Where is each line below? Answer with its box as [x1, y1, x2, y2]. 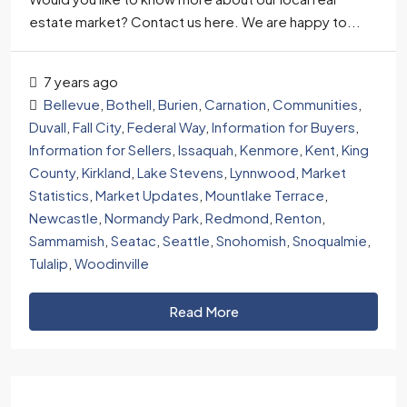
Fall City [73, 118, 121, 136]
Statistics [29, 186, 89, 204]
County [29, 164, 75, 182]
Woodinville [74, 254, 149, 273]
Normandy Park [104, 209, 199, 227]
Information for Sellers [29, 141, 172, 159]
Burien [158, 95, 198, 114]
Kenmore [240, 141, 299, 159]
